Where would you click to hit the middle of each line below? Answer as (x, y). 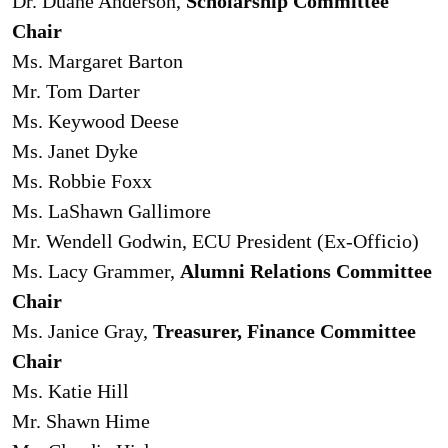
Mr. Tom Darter (76, 91)
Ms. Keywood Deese (95, 121)
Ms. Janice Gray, (82, 331)
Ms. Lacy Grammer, (96, 271)
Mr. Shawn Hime (81, 421)
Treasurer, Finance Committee (284, 331)
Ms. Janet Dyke (75, 151)
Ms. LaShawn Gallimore (111, 211)
